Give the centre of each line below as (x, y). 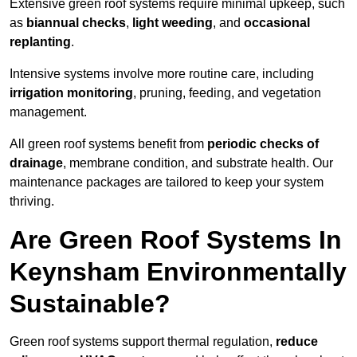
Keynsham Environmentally (178, 272)
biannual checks (76, 23)
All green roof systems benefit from (108, 144)
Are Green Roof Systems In (176, 240)
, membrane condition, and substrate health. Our (198, 163)
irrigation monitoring (71, 93)
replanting (40, 42)
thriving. (32, 202)
